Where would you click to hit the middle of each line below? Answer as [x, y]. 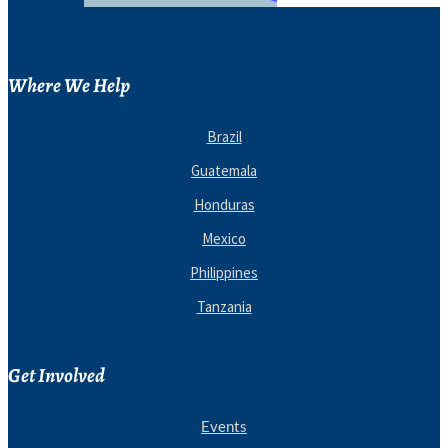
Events [224, 426]
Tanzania [224, 306]
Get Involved [56, 376]
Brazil [224, 136]
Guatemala [224, 170]
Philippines [224, 272]
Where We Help [69, 85]
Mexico [224, 238]
